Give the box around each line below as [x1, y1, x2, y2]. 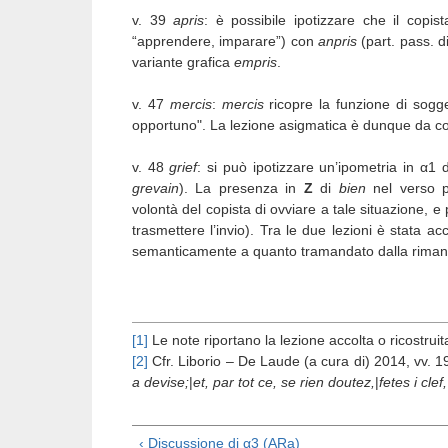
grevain [132, 179, 179, 196]
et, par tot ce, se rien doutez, [193, 373, 375, 390]
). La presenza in [179, 179, 304, 196]
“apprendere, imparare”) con [132, 32, 318, 49]
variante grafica [132, 53, 234, 70]
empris [234, 53, 277, 70]
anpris [318, 32, 362, 49]
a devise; [132, 373, 189, 390]
